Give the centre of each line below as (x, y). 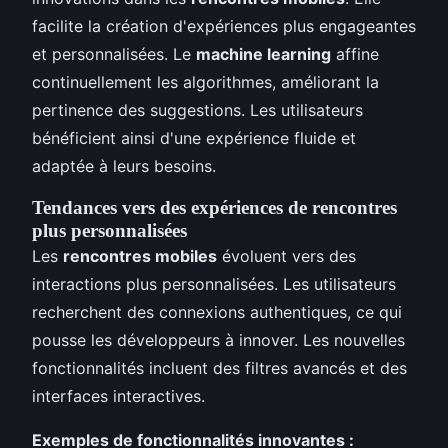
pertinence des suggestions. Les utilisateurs (197, 110)
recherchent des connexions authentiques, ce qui (217, 312)
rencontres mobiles (140, 256)
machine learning (263, 54)
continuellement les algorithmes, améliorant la (205, 82)
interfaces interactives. (118, 396)
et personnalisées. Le (114, 54)
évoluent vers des (286, 256)
